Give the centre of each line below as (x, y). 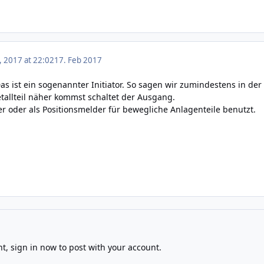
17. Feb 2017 (78, 60)
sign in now (33, 247)
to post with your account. (109, 247)
